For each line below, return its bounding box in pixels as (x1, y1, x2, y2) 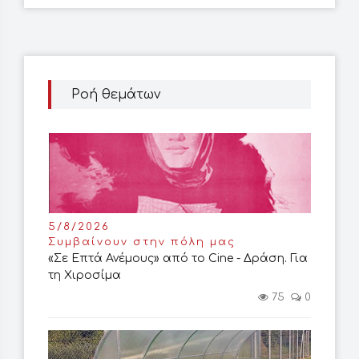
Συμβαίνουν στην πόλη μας (48, 236, 236, 248)
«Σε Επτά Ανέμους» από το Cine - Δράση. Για (48, 252, 308, 265)
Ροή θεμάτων (71, 87, 161, 103)
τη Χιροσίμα (48, 269, 121, 282)
